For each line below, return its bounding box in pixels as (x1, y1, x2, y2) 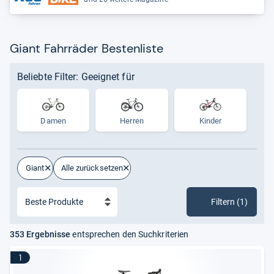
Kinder (199, 116, 222, 125)
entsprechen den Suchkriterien (70, 229, 189, 239)
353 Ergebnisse (10, 229, 71, 239)
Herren (120, 116, 144, 125)
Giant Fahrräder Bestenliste (10, 40, 164, 56)
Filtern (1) (237, 197, 248, 207)
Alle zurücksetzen (61, 163, 124, 172)
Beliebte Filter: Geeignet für (17, 71, 135, 83)
